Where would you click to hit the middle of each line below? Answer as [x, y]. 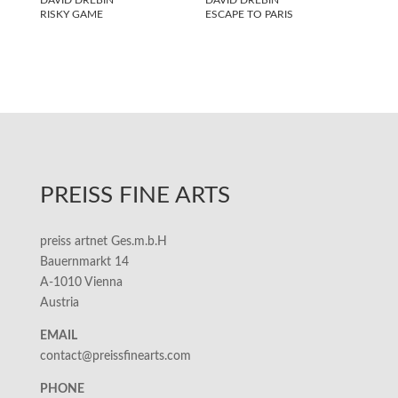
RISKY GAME [71, 14]
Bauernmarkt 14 [84, 262]
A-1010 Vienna [81, 282]
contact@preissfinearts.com [115, 356]
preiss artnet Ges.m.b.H [103, 241]
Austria [59, 302]
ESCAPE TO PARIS [250, 14]
